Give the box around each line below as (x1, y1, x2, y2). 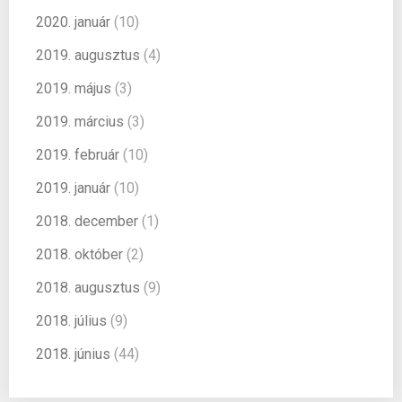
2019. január (36, 179, 110, 197)
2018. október (36, 245, 123, 263)
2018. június (36, 345, 110, 363)
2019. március (36, 112, 124, 130)
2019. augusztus (36, 46, 140, 64)
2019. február (36, 145, 119, 163)
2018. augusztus (36, 278, 140, 296)
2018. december (36, 212, 138, 230)
